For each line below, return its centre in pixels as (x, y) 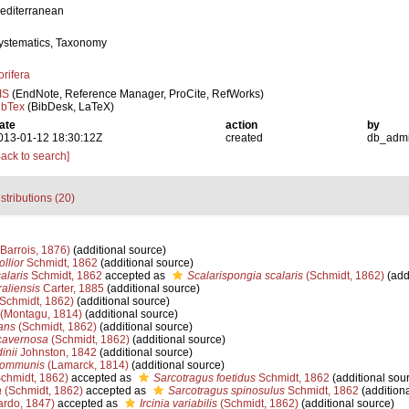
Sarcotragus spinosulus (226, 391)
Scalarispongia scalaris (245, 276)
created (245, 138)
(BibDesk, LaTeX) (69, 107)
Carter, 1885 (72, 288)
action (242, 125)
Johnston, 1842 (57, 352)
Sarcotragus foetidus (204, 378)
